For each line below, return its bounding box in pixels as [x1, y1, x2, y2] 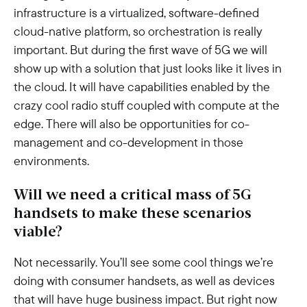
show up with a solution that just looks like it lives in [14, 60, 282, 76]
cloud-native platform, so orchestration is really [14, 23, 262, 39]
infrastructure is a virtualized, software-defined [14, 5, 259, 21]
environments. [14, 153, 89, 169]
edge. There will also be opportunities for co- [14, 116, 249, 132]
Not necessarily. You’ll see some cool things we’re [14, 254, 273, 270]
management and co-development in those [14, 134, 243, 150]
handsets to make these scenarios [14, 206, 251, 222]
